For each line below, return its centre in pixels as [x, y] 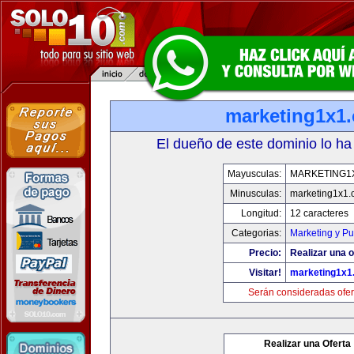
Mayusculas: [254, 174]
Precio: [265, 253]
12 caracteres [319, 213]
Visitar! [265, 273]
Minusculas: [255, 194]
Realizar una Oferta [307, 344]
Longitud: [261, 213]
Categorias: [256, 233]
